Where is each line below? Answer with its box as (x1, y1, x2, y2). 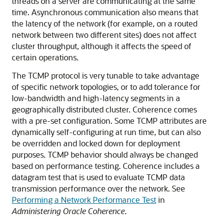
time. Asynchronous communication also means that (12, 7, 198, 17)
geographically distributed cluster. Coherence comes (12, 104, 197, 114)
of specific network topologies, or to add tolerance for (12, 82, 200, 92)
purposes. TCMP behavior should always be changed (12, 149, 198, 160)
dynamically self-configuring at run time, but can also (12, 127, 201, 137)
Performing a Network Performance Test (12, 194, 156, 205)
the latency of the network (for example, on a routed (12, 18, 197, 28)
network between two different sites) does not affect (12, 29, 196, 40)
